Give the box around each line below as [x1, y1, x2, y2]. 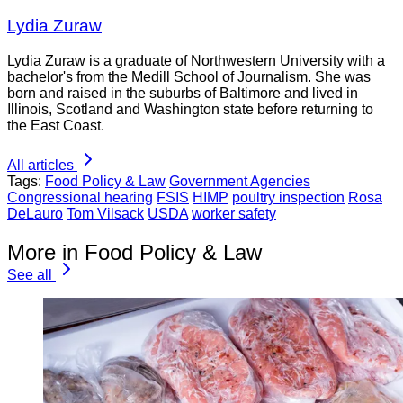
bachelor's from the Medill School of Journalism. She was [7, 68, 371, 85]
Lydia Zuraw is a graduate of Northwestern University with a [7, 52, 385, 68]
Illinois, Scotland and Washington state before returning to [7, 101, 373, 117]
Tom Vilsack [67, 205, 144, 221]
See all [7, 266, 52, 282]
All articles [7, 157, 74, 173]
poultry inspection [232, 189, 345, 205]
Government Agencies [169, 173, 310, 189]
